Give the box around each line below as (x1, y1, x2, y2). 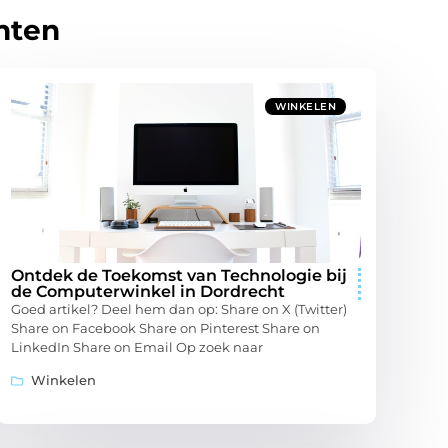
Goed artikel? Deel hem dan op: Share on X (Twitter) (11, 301, 347, 318)
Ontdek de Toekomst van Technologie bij (11, 266, 347, 286)
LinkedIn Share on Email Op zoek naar (11, 339, 263, 356)
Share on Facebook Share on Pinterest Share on (11, 320, 320, 337)
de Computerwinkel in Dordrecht (11, 282, 285, 302)
